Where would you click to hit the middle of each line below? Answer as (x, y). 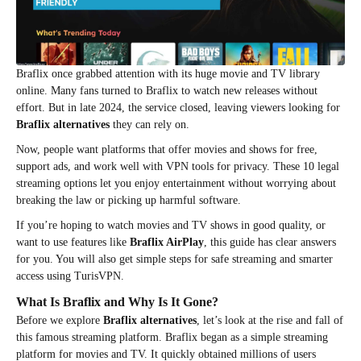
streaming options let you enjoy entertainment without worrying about (176, 184)
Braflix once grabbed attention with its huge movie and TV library (168, 74)
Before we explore (60, 321)
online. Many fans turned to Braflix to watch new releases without (167, 91)
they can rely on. (149, 125)
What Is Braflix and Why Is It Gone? (117, 302)
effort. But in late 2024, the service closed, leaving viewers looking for (178, 108)
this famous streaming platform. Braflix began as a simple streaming (172, 338)
